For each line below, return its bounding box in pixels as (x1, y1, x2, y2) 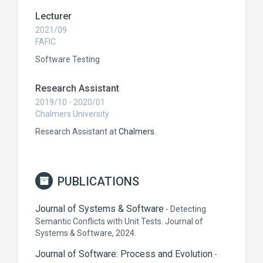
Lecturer (35, 11, 72, 22)
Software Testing (35, 55, 100, 64)
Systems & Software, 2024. (35, 228, 136, 238)
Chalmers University (35, 109, 109, 119)
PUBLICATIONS (58, 174, 139, 188)
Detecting (170, 204, 206, 214)
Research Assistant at (35, 127, 119, 136)
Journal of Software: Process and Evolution (35, 248, 213, 259)
